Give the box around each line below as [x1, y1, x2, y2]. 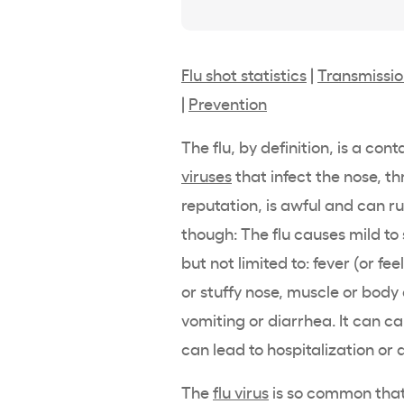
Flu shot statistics [181, 62, 307, 85]
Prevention [188, 91, 267, 114]
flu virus [213, 380, 269, 402]
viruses [181, 163, 232, 186]
